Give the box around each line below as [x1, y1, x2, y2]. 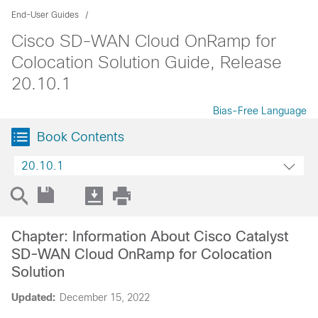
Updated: [11, 292, 55, 303]
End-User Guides [11, 10, 79, 20]
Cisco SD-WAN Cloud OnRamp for [11, 31, 276, 50]
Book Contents [37, 130, 124, 144]
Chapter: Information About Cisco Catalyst [11, 229, 288, 244]
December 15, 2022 [60, 292, 150, 303]
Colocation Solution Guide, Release [11, 53, 282, 72]
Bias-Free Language [213, 105, 307, 116]
